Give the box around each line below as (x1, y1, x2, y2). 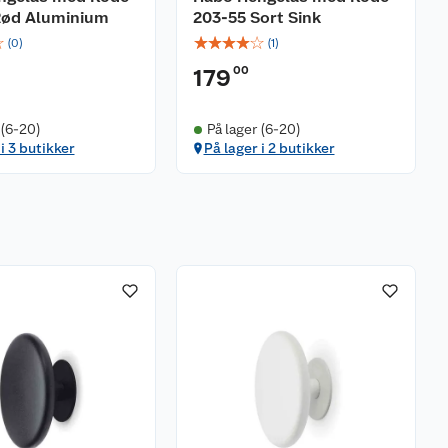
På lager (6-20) (206, 121, 301, 137)
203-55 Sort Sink (193, 8, 321, 27)
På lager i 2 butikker (203, 140, 335, 156)
